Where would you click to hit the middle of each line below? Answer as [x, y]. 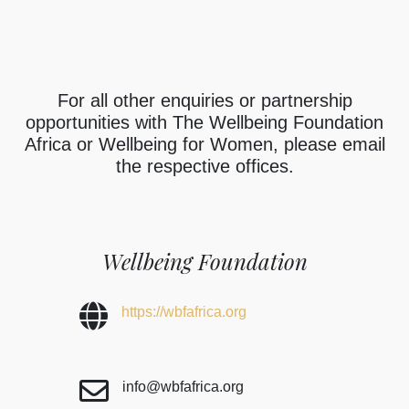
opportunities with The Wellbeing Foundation [204, 123]
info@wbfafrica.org [183, 387]
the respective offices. [204, 167]
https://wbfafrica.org [184, 312]
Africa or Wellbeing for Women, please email [204, 145]
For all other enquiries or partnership [204, 101]
